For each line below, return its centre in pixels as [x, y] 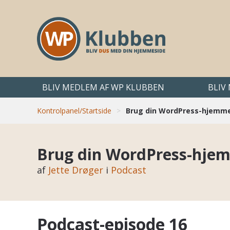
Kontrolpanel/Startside [74, 111]
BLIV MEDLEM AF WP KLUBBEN [103, 87]
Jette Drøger [76, 170]
